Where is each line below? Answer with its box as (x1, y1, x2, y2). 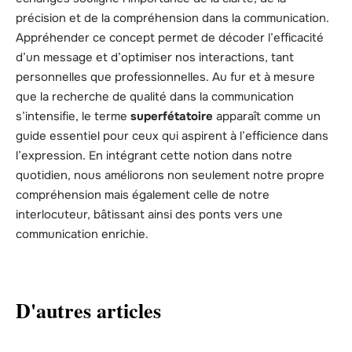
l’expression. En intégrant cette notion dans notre (16, 148, 292, 164)
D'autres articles (16, 295, 161, 326)
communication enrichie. (16, 226, 148, 243)
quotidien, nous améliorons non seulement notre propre (16, 167, 324, 184)
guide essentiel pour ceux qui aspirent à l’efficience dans (16, 128, 328, 145)
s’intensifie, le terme (16, 108, 130, 125)
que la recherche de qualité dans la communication (16, 89, 294, 105)
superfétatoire (130, 108, 213, 125)
